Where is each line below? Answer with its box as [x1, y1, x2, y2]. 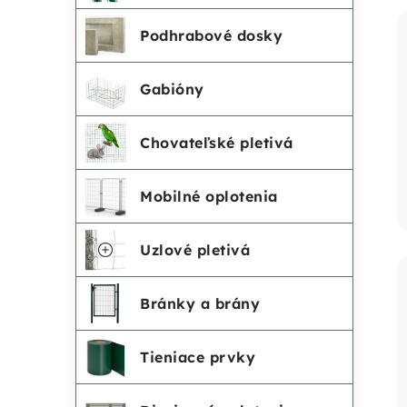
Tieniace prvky [140, 348, 255, 366]
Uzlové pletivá [140, 241, 250, 259]
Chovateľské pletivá [140, 134, 293, 152]
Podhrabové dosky [140, 26, 283, 45]
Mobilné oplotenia [140, 187, 278, 205]
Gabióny [140, 80, 204, 98]
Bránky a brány [140, 294, 260, 313]
